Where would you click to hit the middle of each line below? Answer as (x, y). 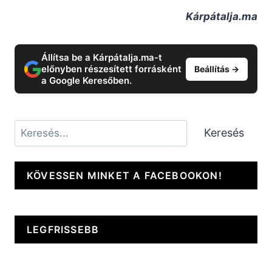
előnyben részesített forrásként (111, 69)
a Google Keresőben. (87, 81)
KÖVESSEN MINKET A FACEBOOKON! (124, 176)
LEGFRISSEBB (63, 229)
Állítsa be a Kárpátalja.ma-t (102, 58)
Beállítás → (217, 69)
